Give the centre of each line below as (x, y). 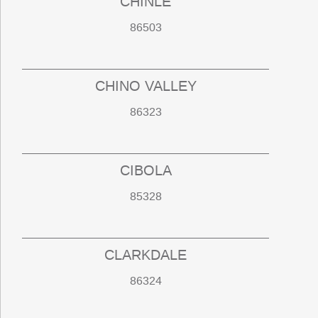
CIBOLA (146, 171)
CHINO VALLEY (146, 86)
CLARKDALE (146, 255)
